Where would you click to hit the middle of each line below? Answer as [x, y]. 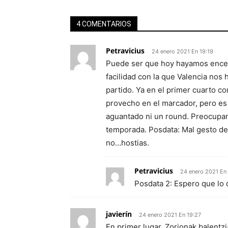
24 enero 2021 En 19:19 [182, 51]
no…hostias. [127, 143]
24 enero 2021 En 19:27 [170, 215]
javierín [119, 214]
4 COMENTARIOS [104, 24]
